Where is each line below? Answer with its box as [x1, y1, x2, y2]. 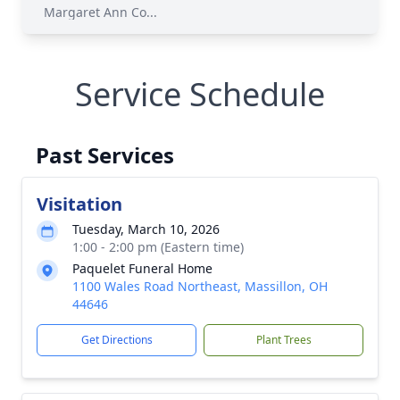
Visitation [37, 192, 122, 216]
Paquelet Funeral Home [72, 260, 212, 277]
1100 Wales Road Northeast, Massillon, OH [72, 278, 328, 295]
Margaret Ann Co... [43, 4, 157, 21]
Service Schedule [75, 72, 325, 116]
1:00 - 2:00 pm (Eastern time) [72, 238, 244, 255]
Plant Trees [255, 332, 312, 347]
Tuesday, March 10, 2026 [72, 221, 220, 237]
